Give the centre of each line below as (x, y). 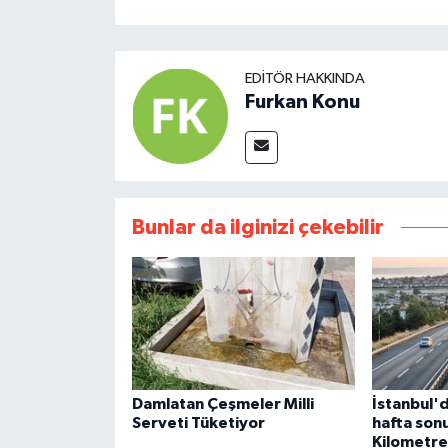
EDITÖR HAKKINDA (304, 78)
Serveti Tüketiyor (198, 422)
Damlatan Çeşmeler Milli (222, 403)
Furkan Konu (302, 101)
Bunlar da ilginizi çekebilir (257, 227)
